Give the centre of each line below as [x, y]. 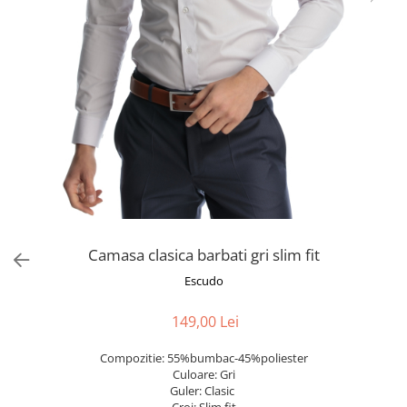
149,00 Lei [205, 322]
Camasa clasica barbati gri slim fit [203, 255]
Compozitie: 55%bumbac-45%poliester [203, 358]
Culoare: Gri [203, 374]
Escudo [203, 281]
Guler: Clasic [203, 391]
